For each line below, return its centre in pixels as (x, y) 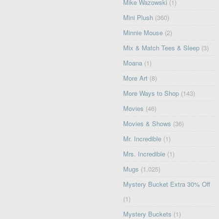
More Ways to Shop (151, 93)
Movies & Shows (147, 124)
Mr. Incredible (142, 139)
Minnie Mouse (143, 33)
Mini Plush (138, 18)
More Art (136, 78)
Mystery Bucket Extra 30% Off (167, 184)
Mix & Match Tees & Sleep (162, 48)
